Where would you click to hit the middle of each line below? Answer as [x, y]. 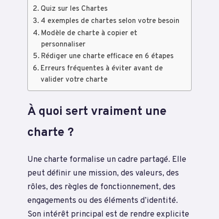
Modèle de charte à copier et [89, 33]
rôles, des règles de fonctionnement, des [101, 187]
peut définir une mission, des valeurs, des [103, 173]
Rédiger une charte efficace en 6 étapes [107, 56]
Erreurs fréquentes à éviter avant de [101, 68]
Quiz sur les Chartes [74, 9]
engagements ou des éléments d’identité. [103, 200]
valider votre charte [74, 80]
